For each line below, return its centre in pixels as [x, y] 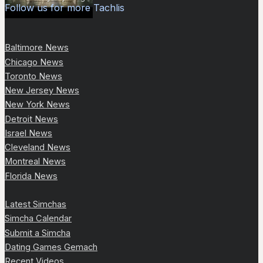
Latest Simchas [36, 205]
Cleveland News [38, 148]
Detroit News [31, 119]
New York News [37, 105]
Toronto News [33, 76]
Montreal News [35, 162]
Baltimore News [37, 48]
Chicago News [34, 62]
